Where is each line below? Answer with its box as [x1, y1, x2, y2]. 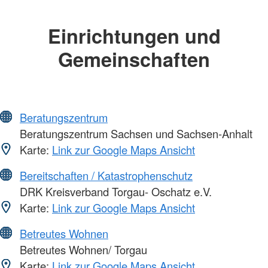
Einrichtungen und [47, 22, 221, 50]
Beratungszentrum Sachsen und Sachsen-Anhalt [17, 125, 252, 141]
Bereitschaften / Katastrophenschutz [20, 167, 193, 183]
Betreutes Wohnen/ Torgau [17, 241, 147, 257]
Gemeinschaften [58, 45, 210, 74]
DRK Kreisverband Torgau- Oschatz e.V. [17, 183, 212, 199]
